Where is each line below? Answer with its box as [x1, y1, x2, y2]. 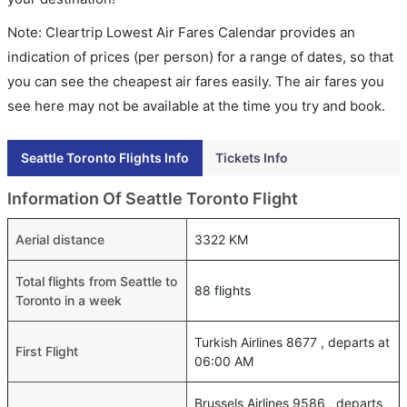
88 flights [194, 283, 251, 298]
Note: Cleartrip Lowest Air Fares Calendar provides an [7, 24, 355, 41]
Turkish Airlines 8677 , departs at [194, 334, 390, 350]
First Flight [15, 343, 78, 359]
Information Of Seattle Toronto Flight [7, 189, 298, 208]
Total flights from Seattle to [15, 273, 177, 289]
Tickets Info [215, 150, 288, 165]
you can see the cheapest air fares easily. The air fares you [7, 73, 384, 90]
